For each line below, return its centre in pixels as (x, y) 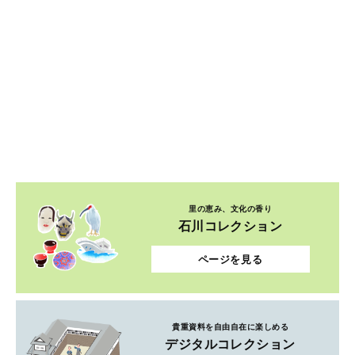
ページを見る (230, 259)
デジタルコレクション (230, 344)
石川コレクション (230, 226)
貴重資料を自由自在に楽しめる (230, 327)
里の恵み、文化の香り (230, 209)
